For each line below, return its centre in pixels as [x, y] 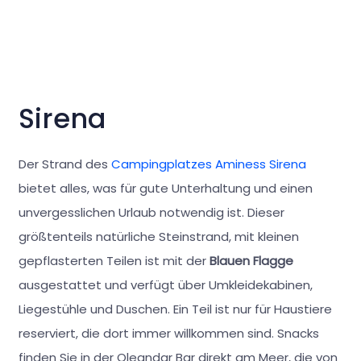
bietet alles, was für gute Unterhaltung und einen [165, 188]
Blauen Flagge [251, 260]
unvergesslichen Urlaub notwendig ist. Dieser [151, 212]
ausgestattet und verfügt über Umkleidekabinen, [165, 284]
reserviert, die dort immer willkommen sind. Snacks [168, 333]
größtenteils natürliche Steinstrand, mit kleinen [158, 236]
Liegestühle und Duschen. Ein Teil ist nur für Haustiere [175, 309]
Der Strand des [64, 164]
